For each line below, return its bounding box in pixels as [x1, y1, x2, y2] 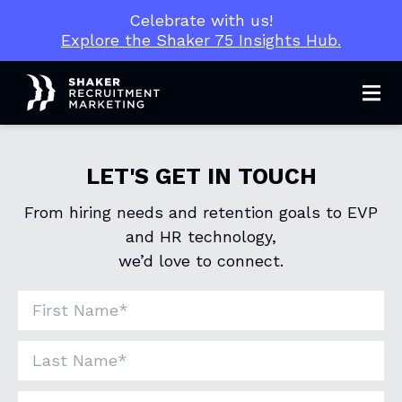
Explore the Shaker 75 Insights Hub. [61, 31, 341, 49]
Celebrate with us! [129, 11, 273, 30]
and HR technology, [126, 226, 276, 246]
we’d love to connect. [118, 250, 284, 270]
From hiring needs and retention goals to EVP [24, 202, 378, 222]
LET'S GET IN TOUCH [85, 162, 317, 189]
